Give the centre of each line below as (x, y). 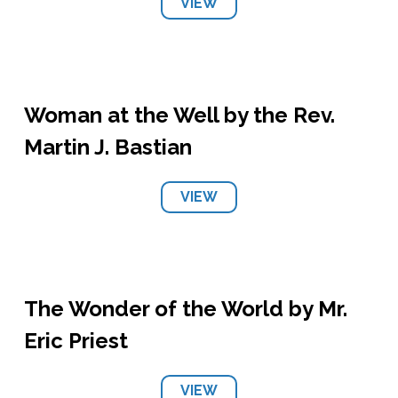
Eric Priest (76, 341)
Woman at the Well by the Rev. (179, 115)
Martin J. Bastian (107, 147)
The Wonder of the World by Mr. (185, 309)
